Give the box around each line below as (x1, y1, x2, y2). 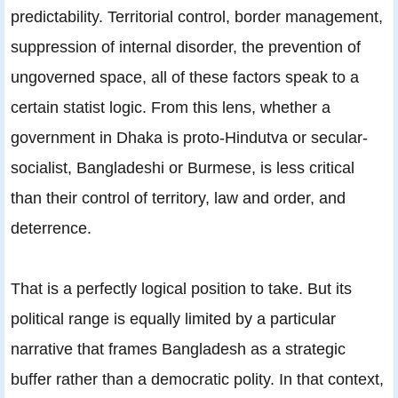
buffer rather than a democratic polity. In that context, (11, 369, 384, 388)
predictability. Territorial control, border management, (11, 6, 383, 26)
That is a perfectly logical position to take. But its (11, 278, 352, 298)
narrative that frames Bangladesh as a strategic (11, 338, 346, 358)
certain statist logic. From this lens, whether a (11, 97, 330, 116)
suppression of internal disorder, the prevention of (11, 36, 361, 56)
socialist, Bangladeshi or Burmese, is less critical (11, 157, 354, 177)
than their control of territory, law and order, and (11, 187, 346, 207)
